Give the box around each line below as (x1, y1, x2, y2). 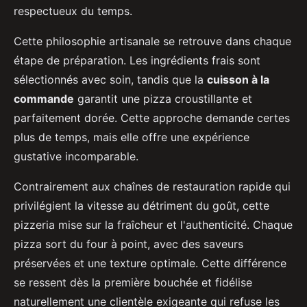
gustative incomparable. (14, 149, 138, 164)
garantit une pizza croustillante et (74, 92, 252, 106)
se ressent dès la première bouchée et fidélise (14, 275, 252, 290)
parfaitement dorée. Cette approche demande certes (14, 111, 290, 125)
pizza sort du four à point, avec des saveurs (14, 237, 243, 251)
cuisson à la (207, 73, 269, 87)
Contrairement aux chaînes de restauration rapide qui (14, 180, 291, 194)
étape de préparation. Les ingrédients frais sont (14, 53, 260, 68)
